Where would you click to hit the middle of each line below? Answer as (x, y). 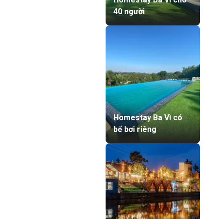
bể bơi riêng (135, 130)
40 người (129, 11)
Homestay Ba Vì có (148, 118)
